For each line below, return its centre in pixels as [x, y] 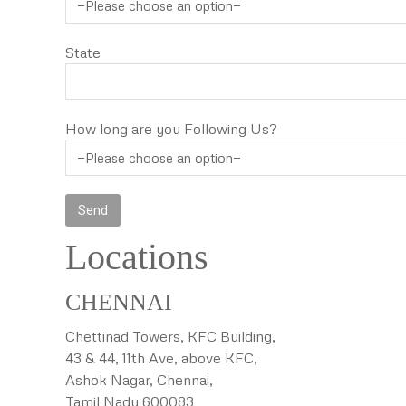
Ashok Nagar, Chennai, [139, 380]
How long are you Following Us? [171, 129]
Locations [137, 257]
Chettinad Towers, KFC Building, [170, 336]
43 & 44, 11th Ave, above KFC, [161, 358]
